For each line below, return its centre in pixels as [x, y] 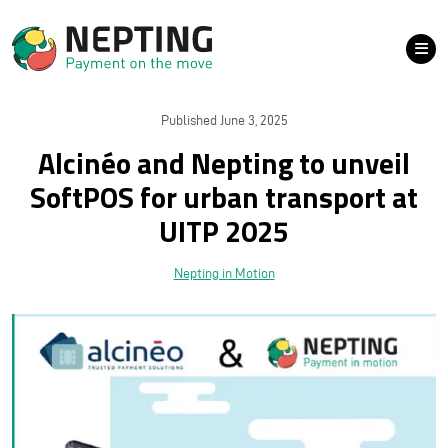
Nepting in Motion [224, 273]
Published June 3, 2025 [224, 120]
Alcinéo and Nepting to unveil [224, 163]
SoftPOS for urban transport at [224, 197]
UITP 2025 [224, 231]
